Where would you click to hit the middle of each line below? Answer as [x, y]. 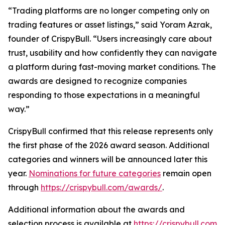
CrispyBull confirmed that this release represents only [110, 131]
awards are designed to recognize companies [97, 81]
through [24, 188]
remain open [186, 174]
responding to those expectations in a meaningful [104, 95]
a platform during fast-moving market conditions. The [112, 67]
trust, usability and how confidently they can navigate [113, 53]
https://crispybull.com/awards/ [101, 188]
